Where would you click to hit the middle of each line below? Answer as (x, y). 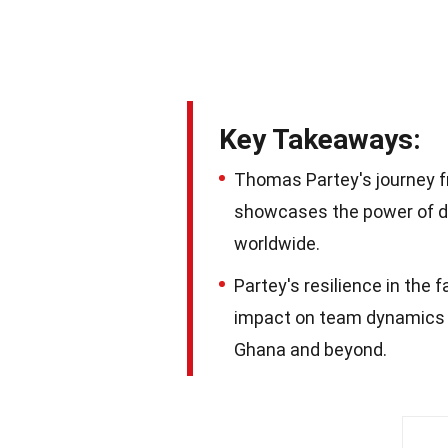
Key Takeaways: (320, 139)
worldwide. (277, 243)
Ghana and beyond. (310, 349)
